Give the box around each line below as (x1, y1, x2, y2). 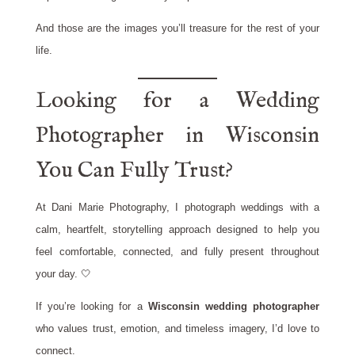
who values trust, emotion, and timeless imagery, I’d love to (35, 323, 320, 335)
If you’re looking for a (35, 300, 148, 313)
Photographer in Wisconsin (35, 122, 320, 151)
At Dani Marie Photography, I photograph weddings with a (35, 201, 320, 214)
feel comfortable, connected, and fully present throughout (35, 246, 320, 258)
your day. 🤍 (35, 268, 91, 281)
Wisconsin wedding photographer (147, 300, 320, 313)
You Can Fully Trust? (35, 157, 233, 185)
